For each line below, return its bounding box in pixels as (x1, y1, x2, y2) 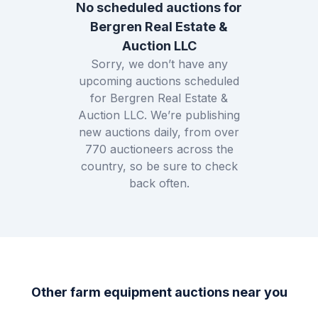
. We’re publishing (144, 108, 240, 123)
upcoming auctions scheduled (79, 74, 239, 89)
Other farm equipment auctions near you (31, 285, 287, 300)
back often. (128, 176, 190, 191)
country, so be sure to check (80, 159, 238, 174)
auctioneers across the (106, 142, 234, 157)
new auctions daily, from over (79, 125, 239, 140)
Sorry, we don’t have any (90, 57, 228, 72)
